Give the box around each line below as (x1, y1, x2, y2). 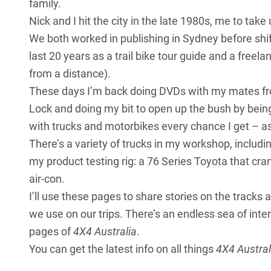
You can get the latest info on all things (29, 243, 216, 256)
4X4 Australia (73, 225, 137, 238)
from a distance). (29, 67, 111, 80)
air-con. (29, 172, 65, 186)
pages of (29, 225, 73, 238)
